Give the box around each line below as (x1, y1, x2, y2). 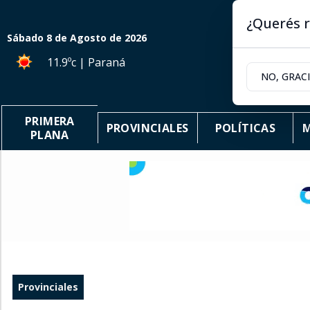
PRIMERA (24, 113, 75, 129)
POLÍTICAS (215, 120, 276, 136)
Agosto (70, 31, 107, 44)
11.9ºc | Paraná (47, 55, 125, 70)
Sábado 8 (7, 31, 52, 44)
